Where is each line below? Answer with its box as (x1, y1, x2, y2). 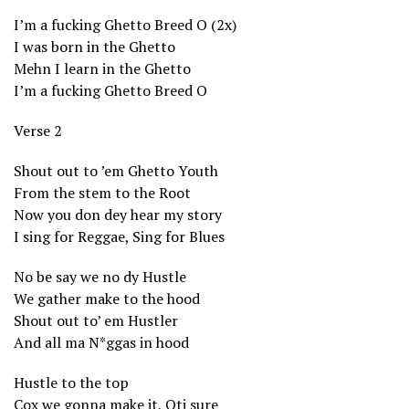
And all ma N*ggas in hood (14, 331, 189, 352)
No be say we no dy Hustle (14, 266, 186, 287)
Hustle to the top (14, 372, 129, 393)
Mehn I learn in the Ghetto (14, 58, 191, 79)
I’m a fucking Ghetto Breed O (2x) (14, 14, 236, 35)
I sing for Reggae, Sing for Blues (14, 225, 225, 246)
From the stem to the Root (14, 182, 191, 203)
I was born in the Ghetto (14, 36, 175, 57)
